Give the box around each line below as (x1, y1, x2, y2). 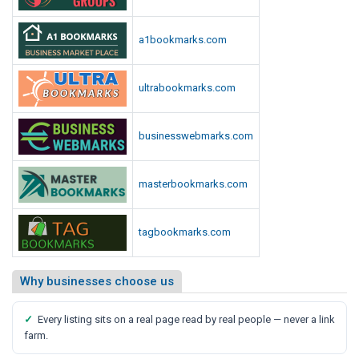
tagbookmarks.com (139, 225, 231, 238)
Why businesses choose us (20, 273, 174, 288)
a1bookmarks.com (139, 33, 227, 46)
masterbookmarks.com (139, 177, 248, 190)
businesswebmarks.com (139, 129, 253, 142)
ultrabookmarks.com (139, 81, 236, 94)
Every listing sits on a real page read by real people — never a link (38, 313, 335, 325)
